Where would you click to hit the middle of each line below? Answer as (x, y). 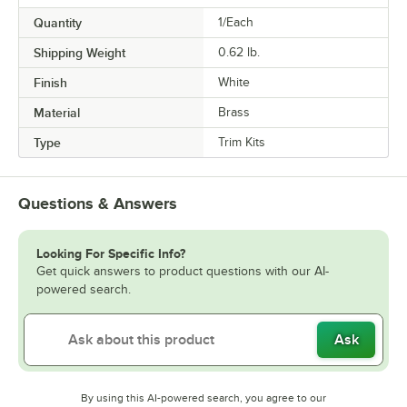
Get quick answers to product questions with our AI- (183, 272)
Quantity (58, 23)
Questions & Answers (98, 204)
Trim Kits (242, 143)
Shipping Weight (79, 53)
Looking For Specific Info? (111, 254)
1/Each (236, 23)
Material (57, 113)
